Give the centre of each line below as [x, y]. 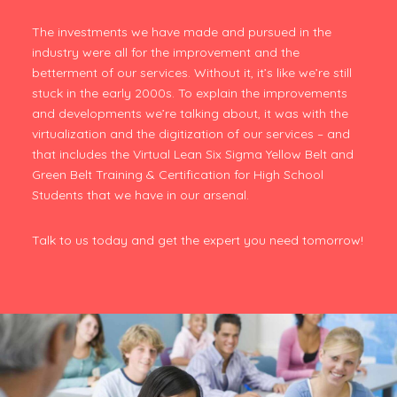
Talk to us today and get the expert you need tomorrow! [197, 241]
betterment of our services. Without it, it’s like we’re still [191, 73]
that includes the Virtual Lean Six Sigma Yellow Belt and [192, 155]
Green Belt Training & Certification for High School [177, 175]
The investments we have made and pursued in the [181, 32]
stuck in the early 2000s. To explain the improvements [189, 93]
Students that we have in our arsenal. [140, 195]
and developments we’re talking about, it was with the [190, 114]
